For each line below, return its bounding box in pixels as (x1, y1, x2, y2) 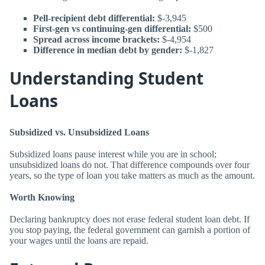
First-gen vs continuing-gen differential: (33, 24, 191, 34)
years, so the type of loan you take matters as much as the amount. (9, 170, 255, 181)
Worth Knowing (9, 192, 75, 203)
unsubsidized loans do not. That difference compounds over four (9, 160, 250, 170)
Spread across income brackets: (33, 34, 160, 45)
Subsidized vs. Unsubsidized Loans (9, 127, 149, 137)
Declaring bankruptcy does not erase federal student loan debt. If (9, 214, 250, 225)
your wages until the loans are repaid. (9, 235, 148, 246)
